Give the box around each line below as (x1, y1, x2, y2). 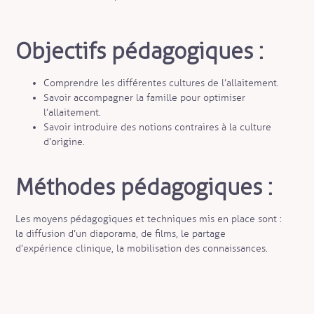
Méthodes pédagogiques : (15, 173, 273, 202)
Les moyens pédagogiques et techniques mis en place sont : (15, 213, 282, 226)
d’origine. (43, 136, 86, 149)
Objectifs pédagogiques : (15, 37, 264, 66)
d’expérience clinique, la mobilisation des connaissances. (15, 243, 268, 255)
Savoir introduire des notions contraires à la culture (43, 121, 272, 134)
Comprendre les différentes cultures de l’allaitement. (43, 77, 280, 90)
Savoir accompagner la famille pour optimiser (43, 92, 246, 104)
